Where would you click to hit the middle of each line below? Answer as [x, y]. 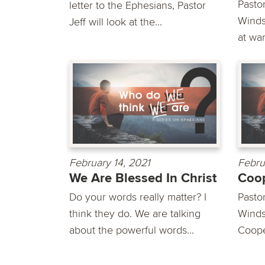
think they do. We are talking [135, 214]
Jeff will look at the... [116, 22]
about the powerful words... [132, 230]
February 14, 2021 [110, 163]
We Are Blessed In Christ [143, 179]
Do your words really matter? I [138, 197]
